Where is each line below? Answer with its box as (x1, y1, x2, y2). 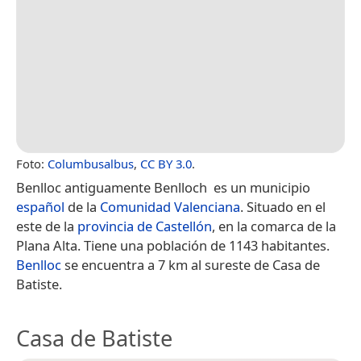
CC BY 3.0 (140, 156, 192, 172)
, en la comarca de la (212, 217, 336, 236)
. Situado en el (240, 197, 326, 217)
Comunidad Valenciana (100, 197, 240, 217)
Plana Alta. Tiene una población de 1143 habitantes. (16, 236, 330, 255)
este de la (16, 217, 77, 236)
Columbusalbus (48, 156, 134, 172)
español (16, 197, 64, 217)
